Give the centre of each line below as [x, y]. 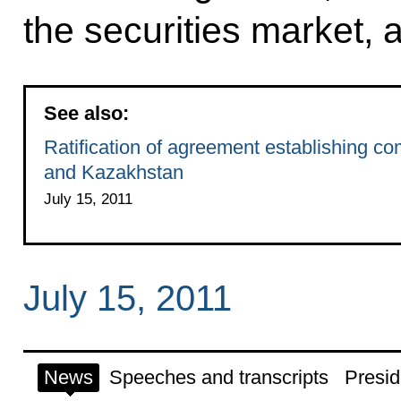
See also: [86, 113]
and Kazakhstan [113, 172]
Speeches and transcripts [218, 377]
